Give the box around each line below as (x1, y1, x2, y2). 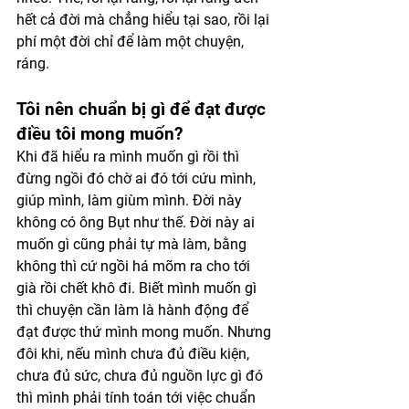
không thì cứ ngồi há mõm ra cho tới (16, 257, 254, 275)
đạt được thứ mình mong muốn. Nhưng (16, 322, 275, 341)
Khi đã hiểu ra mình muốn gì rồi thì (16, 147, 243, 165)
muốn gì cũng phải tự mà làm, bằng (16, 235, 250, 253)
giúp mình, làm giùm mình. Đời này (16, 191, 246, 209)
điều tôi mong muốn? (16, 122, 183, 144)
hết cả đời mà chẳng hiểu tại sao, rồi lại (16, 10, 273, 28)
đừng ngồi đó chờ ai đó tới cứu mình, (16, 169, 259, 187)
